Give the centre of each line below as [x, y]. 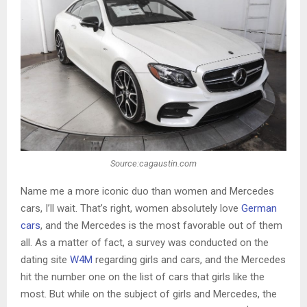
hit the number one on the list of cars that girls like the [143, 277]
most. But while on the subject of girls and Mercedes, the [149, 294]
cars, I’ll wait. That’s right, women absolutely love [131, 209]
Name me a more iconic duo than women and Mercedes [147, 192]
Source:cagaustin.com [153, 163]
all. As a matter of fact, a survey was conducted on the [145, 243]
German [259, 209]
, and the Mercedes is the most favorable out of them [161, 226]
